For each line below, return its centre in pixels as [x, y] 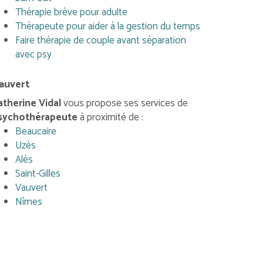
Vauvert [31, 188]
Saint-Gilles [38, 174]
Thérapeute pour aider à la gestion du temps [107, 26]
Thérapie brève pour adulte [71, 12]
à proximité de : [111, 117]
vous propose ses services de [124, 103]
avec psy [33, 55]
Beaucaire [36, 131]
